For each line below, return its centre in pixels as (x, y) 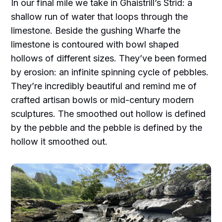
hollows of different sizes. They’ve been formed (109, 58)
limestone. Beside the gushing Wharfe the (96, 31)
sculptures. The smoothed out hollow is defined (109, 114)
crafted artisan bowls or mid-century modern (103, 100)
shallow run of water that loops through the (100, 17)
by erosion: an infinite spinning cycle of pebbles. (110, 72)
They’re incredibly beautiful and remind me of (104, 86)
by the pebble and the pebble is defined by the (107, 128)
